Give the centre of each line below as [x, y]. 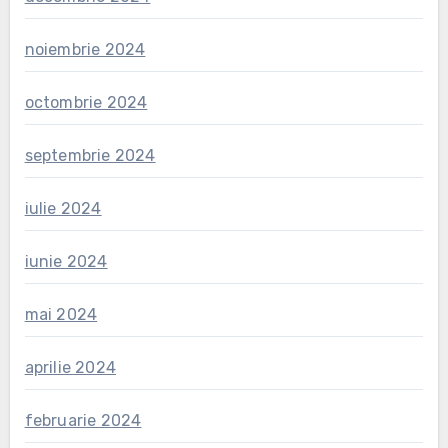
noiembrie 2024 [85, 50]
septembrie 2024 [90, 156]
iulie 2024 [63, 209]
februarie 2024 [83, 421]
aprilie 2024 [70, 368]
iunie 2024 [66, 262]
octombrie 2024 [86, 103]
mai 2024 [61, 315]
